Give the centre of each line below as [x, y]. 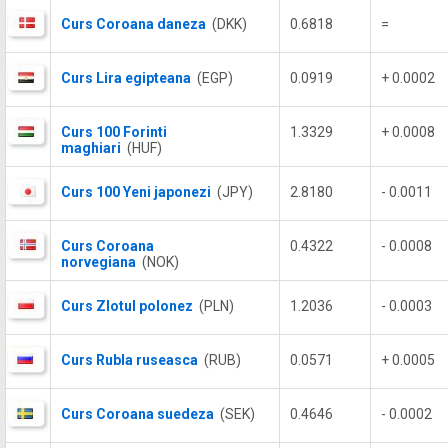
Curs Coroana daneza [133, 24]
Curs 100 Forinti [114, 132]
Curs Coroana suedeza [137, 414]
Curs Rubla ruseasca [129, 360]
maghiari [91, 148]
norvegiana [98, 262]
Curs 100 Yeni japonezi [136, 192]
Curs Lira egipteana [126, 78]
